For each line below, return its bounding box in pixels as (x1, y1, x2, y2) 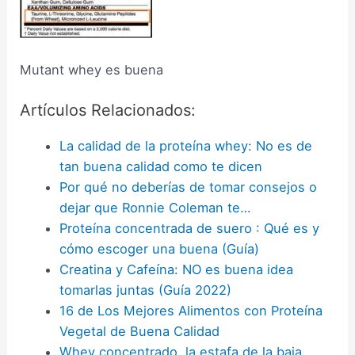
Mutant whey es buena (20, 61, 164, 78)
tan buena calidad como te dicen (59, 158, 262, 174)
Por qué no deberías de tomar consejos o (59, 178, 317, 195)
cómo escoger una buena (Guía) (59, 240, 259, 257)
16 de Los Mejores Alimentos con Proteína (59, 302, 323, 319)
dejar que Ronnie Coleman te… (59, 199, 250, 216)
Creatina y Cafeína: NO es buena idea (59, 261, 293, 277)
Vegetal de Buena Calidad (59, 323, 219, 339)
